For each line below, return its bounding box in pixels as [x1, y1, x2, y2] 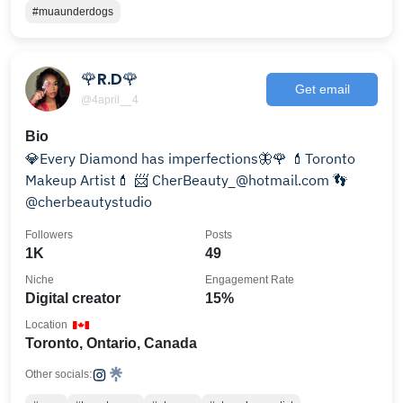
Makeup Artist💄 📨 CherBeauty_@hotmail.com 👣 [25, 171, 134, 189]
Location [25, 318, 67, 331]
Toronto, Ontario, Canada [25, 336, 197, 351]
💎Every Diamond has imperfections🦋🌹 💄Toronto [25, 149, 355, 167]
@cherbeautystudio [25, 193, 152, 210]
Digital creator [25, 291, 121, 306]
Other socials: [25, 368, 92, 381]
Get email [294, 81, 350, 96]
